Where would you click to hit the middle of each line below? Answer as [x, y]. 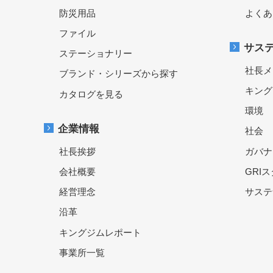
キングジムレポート [100, 232]
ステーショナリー [96, 54]
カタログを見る [91, 94]
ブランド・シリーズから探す [119, 74]
